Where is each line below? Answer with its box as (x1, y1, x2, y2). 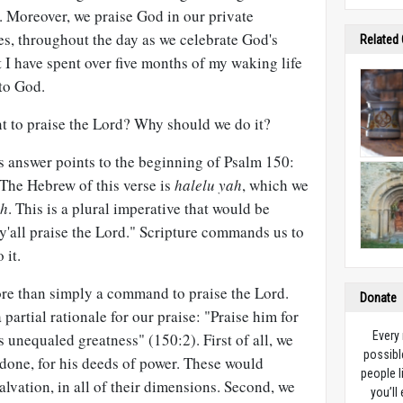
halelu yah (175, 175, 242, 195)
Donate (360, 291, 398, 306)
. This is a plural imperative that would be (8, 198, 270, 219)
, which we (242, 175, 309, 195)
